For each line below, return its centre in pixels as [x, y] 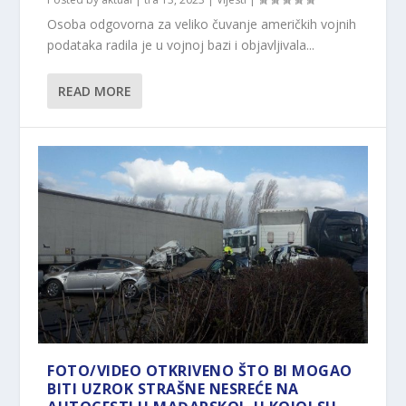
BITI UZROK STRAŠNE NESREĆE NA [173, 389]
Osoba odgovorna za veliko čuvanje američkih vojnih [202, 24]
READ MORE [95, 92]
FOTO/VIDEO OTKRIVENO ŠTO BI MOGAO [200, 371]
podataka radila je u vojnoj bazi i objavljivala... [181, 45]
